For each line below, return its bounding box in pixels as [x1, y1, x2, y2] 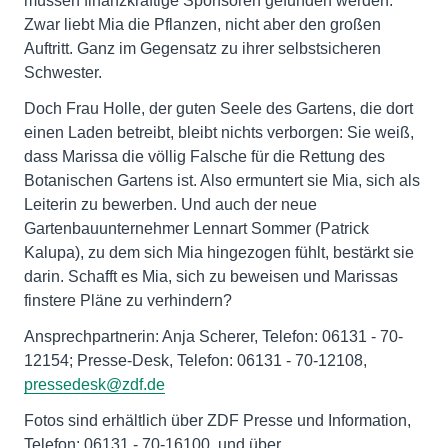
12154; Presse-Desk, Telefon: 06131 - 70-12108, [24, 352, 367, 370]
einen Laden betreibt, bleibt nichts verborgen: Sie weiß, [24, 124, 414, 142]
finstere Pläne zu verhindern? [24, 292, 232, 310]
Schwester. [24, 64, 102, 82]
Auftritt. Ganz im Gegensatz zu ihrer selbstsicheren [24, 40, 381, 58]
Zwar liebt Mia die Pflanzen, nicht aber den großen [24, 16, 381, 34]
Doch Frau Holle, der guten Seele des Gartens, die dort [24, 100, 413, 118]
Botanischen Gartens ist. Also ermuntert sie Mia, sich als [24, 172, 420, 190]
